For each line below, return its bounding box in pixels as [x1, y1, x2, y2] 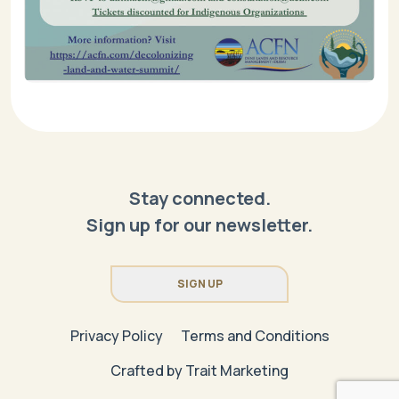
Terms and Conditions [180, 326, 330, 346]
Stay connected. [128, 186, 271, 210]
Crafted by [110, 361, 185, 380]
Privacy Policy [69, 326, 163, 346]
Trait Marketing [185, 361, 289, 380]
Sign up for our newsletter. [86, 213, 313, 237]
